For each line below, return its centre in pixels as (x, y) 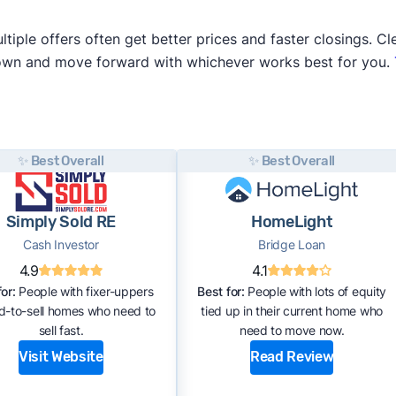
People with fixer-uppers (84, 291)
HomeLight (292, 221)
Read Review (292, 357)
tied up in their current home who (292, 310)
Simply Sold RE (61, 221)
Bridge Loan (292, 244)
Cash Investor (61, 244)
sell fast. (61, 330)
